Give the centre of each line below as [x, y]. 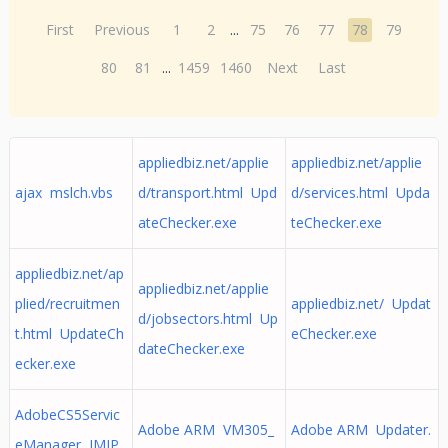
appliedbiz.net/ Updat [360, 303]
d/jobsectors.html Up [207, 318]
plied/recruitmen [67, 303]
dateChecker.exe [191, 348]
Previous [122, 29]
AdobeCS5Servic [67, 414]
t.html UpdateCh [69, 333]
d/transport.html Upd [207, 192]
